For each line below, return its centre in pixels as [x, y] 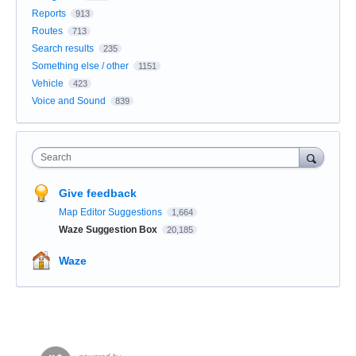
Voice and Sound [69, 101]
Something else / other [80, 66]
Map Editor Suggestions [112, 213]
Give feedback [98, 193]
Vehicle [48, 84]
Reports [49, 14]
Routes [47, 31]
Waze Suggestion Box [109, 230]
